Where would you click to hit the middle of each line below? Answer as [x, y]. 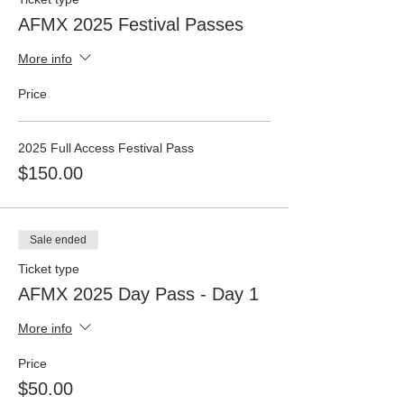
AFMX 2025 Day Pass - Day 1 [138, 294]
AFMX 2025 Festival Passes [131, 25]
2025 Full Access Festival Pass [106, 148]
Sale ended [58, 240]
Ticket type [49, 269]
